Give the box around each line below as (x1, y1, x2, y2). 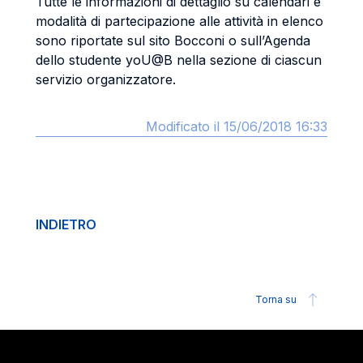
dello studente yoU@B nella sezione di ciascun (36, 52, 322, 68)
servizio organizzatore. (36, 71, 176, 88)
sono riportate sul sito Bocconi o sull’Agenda (36, 32, 310, 49)
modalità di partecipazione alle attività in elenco (36, 13, 323, 29)
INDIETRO (36, 216, 96, 233)
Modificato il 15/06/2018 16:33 (146, 118, 327, 135)
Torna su (255, 293, 297, 305)
